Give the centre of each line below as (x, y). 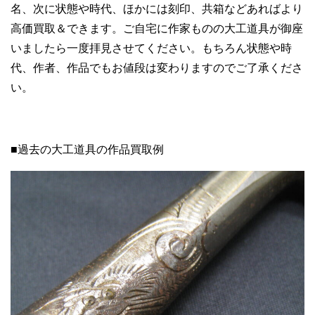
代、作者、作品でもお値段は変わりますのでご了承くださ (157, 67)
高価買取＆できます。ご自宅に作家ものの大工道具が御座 (157, 28)
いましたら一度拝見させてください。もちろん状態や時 (151, 48)
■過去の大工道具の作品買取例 (87, 149)
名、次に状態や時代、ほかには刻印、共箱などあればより (157, 8)
